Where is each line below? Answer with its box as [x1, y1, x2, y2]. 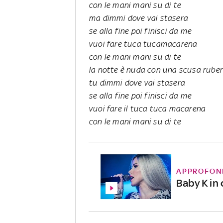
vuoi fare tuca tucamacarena [89, 38, 197, 49]
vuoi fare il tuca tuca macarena [89, 103, 206, 113]
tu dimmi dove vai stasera [89, 77, 185, 88]
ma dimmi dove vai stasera [89, 12, 188, 23]
